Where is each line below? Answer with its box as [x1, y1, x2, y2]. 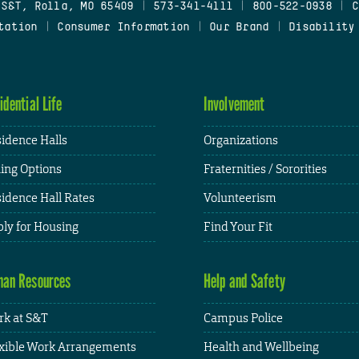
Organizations [204, 132, 278, 148]
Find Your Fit [204, 219, 272, 235]
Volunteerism [204, 190, 276, 206]
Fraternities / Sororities [204, 161, 327, 177]
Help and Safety [204, 269, 285, 293]
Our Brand [209, 20, 269, 33]
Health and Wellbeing [204, 338, 319, 354]
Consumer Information [57, 20, 190, 33]
